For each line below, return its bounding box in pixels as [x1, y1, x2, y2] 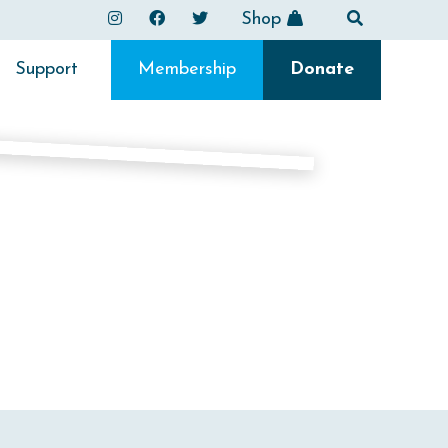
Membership [137, 60, 236, 79]
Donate [289, 60, 354, 79]
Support [14, 60, 78, 79]
